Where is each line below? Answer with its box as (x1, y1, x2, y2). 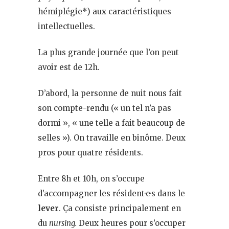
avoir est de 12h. (38, 62, 100, 72)
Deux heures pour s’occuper (77, 218, 186, 228)
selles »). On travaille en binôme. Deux (38, 132, 186, 143)
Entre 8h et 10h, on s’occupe (38, 173, 145, 184)
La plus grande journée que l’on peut (38, 47, 179, 57)
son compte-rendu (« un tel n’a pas (38, 103, 171, 113)
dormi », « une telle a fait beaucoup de (38, 118, 185, 128)
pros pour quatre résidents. (38, 147, 143, 157)
